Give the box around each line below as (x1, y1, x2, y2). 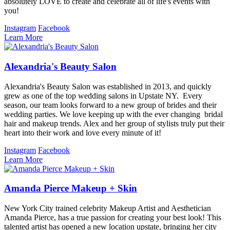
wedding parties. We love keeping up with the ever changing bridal (4, 109, 223, 119)
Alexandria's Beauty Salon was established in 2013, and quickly (4, 82, 212, 91)
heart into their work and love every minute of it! (4, 128, 161, 137)
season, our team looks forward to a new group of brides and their (4, 100, 217, 109)
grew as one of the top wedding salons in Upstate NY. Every (4, 91, 202, 100)
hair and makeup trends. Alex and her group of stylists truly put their (4, 119, 224, 128)
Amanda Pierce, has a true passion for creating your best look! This (4, 213, 221, 222)
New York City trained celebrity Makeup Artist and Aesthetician (4, 204, 211, 213)
